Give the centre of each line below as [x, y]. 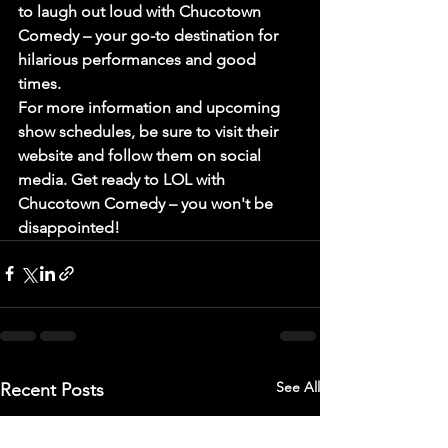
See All [298, 386]
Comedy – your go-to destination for [150, 35]
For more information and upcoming [151, 107]
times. [39, 83]
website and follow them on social [141, 155]
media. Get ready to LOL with [123, 179]
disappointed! [69, 227]
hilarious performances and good [139, 59]
